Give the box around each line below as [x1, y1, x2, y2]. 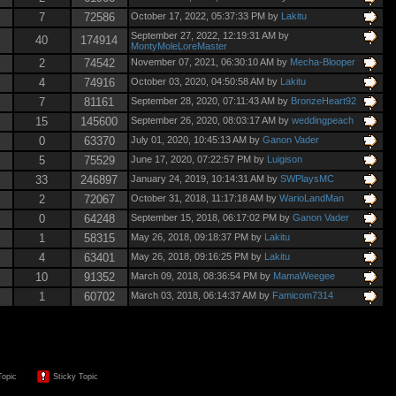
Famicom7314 [271, 289, 333, 301]
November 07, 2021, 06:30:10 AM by [130, 56, 290, 67]
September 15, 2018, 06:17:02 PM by [130, 211, 293, 223]
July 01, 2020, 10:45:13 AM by [130, 133, 263, 145]
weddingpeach [291, 114, 354, 126]
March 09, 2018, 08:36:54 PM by [130, 270, 273, 281]
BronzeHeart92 [290, 95, 356, 106]
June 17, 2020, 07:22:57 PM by [130, 153, 267, 164]
